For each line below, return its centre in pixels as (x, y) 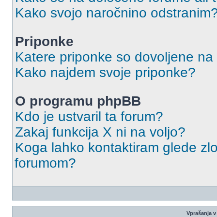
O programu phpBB (78, 101)
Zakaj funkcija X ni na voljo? (100, 132)
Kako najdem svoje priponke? (105, 72)
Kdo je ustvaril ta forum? (89, 116)
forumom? (45, 163)
